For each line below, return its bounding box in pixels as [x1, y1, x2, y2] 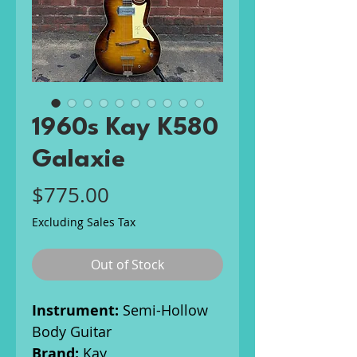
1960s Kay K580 [32, 116, 218, 140]
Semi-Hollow [123, 300, 208, 320]
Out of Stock [91, 256, 164, 273]
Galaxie [32, 147, 125, 172]
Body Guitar [32, 322, 112, 341]
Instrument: [32, 300, 123, 320]
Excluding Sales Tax [32, 214, 135, 229]
